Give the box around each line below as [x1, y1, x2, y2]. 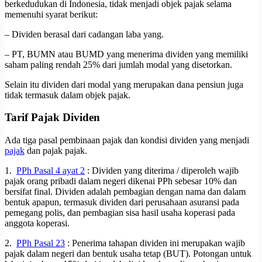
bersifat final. [5, 187, 55, 197]
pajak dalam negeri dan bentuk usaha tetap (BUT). [5, 249, 193, 259]
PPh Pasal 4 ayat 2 [16, 166, 85, 176]
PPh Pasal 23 [16, 238, 65, 249]
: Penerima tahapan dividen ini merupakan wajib [65, 238, 245, 249]
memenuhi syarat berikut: [5, 9, 98, 19]
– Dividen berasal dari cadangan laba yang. [5, 29, 164, 39]
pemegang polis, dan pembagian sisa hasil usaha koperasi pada [5, 208, 235, 218]
